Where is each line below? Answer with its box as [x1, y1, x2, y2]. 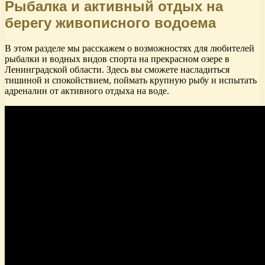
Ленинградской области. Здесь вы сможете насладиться [5, 64, 230, 75]
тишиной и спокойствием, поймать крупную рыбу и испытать [5, 75, 257, 86]
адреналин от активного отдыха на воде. [5, 86, 169, 96]
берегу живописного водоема [5, 15, 216, 31]
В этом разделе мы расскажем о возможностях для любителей [5, 43, 254, 54]
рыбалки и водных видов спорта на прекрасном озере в [5, 54, 230, 64]
